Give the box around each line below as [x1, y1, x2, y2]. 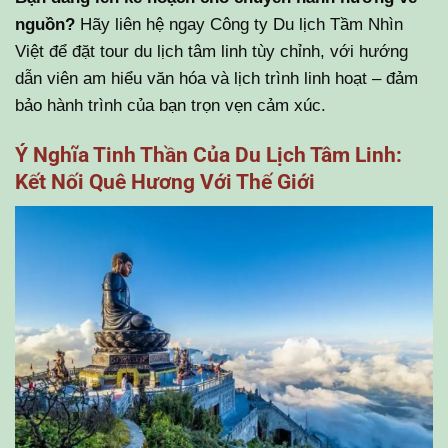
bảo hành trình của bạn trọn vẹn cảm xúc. [15, 94, 326, 115]
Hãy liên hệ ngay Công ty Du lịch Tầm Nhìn [75, 13, 403, 34]
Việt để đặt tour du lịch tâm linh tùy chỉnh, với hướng [15, 40, 408, 61]
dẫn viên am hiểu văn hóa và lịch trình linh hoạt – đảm [15, 67, 418, 88]
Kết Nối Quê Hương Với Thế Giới [15, 169, 315, 194]
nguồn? [15, 13, 75, 34]
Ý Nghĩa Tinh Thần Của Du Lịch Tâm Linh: [15, 142, 402, 167]
